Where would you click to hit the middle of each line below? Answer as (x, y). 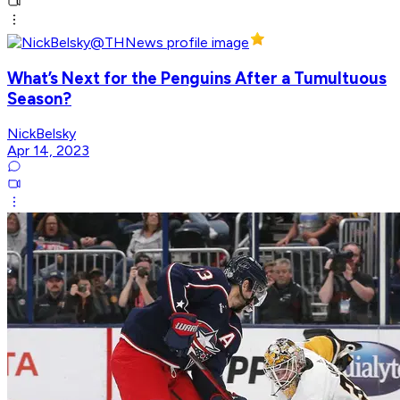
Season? (39, 98)
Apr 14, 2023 (48, 151)
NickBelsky (42, 134)
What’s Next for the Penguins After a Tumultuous (197, 78)
